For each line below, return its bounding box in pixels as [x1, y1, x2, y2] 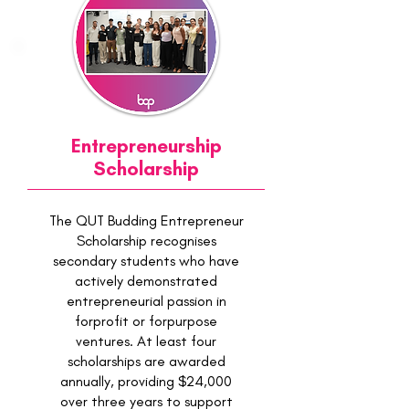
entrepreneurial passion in [66, 292, 226, 309]
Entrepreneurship [70, 134, 222, 157]
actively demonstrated [75, 272, 217, 289]
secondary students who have [53, 252, 239, 269]
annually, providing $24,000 [60, 372, 232, 390]
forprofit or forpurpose [75, 312, 217, 330]
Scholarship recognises [76, 232, 216, 249]
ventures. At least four [76, 332, 216, 350]
